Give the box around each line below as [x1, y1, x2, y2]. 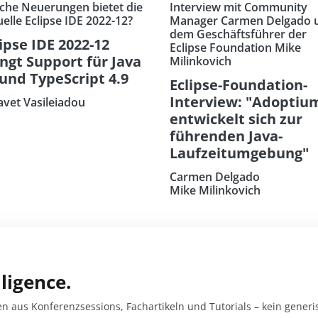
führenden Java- [170, 126, 283, 146]
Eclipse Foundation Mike [170, 40, 301, 56]
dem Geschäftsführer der [170, 26, 307, 43]
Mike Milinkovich [170, 182, 261, 199]
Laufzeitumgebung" [170, 143, 309, 163]
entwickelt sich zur [170, 109, 302, 129]
